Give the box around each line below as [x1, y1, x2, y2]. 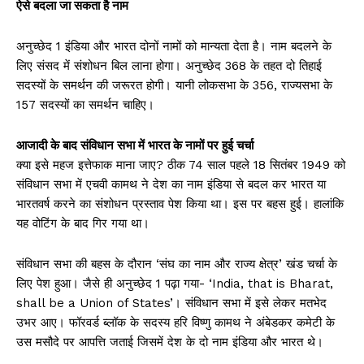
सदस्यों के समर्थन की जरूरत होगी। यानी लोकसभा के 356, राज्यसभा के [16, 78, 332, 93]
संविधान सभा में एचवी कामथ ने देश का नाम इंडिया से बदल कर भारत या [16, 177, 326, 193]
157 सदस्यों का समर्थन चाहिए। [16, 97, 154, 113]
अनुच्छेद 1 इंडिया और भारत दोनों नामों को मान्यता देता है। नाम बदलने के [16, 39, 331, 54]
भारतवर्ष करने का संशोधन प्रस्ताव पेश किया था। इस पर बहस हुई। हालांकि [16, 197, 344, 212]
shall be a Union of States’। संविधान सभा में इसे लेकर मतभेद [16, 296, 327, 311]
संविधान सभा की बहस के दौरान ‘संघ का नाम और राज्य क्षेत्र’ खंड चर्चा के [16, 257, 337, 272]
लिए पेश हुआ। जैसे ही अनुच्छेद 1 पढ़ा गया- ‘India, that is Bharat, [16, 276, 333, 292]
